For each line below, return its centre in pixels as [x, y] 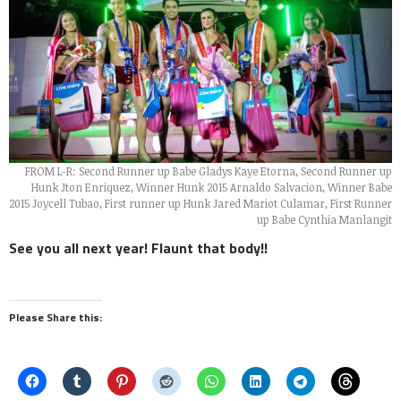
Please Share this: [55, 318]
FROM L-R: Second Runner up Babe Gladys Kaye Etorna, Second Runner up [209, 171]
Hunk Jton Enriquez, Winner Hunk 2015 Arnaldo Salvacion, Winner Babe [212, 188]
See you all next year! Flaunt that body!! [138, 248]
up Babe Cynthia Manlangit [324, 220]
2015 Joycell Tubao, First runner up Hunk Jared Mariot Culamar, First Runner [200, 204]
